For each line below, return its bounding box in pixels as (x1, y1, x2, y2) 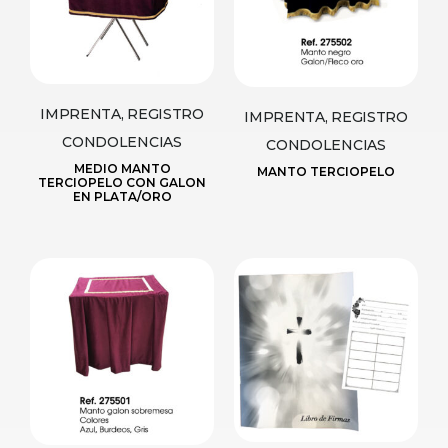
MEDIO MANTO (73, 160, 171, 176)
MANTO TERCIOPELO (257, 163, 395, 179)
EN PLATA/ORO (72, 188, 172, 204)
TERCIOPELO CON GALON (38, 174, 206, 190)
